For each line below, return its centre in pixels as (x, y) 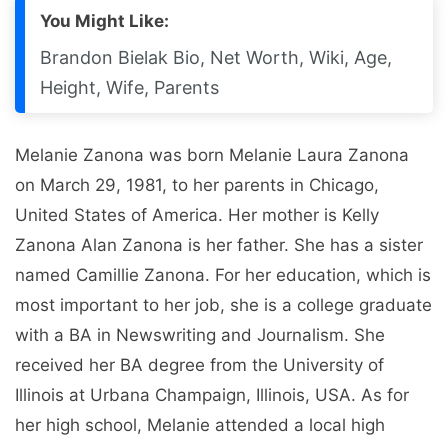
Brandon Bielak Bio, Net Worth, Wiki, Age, (216, 57)
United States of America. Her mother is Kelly (197, 214)
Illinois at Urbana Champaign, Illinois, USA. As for (212, 394)
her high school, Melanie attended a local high (200, 424)
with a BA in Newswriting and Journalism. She (200, 334)
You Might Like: (104, 20)
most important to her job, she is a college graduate (223, 304)
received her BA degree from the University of (199, 364)
